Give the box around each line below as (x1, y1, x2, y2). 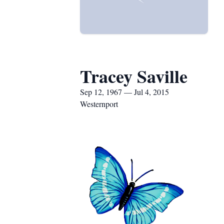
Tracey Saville (80, 63, 187, 89)
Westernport (80, 98, 118, 109)
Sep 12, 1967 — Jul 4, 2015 (80, 86, 169, 97)
